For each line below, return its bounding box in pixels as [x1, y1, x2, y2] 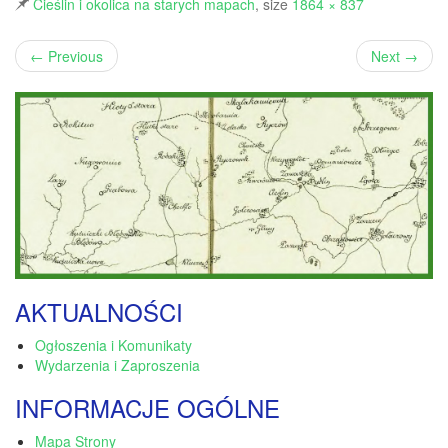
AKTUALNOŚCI [15, 294, 183, 330]
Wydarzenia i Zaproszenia [35, 355, 200, 376]
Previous [44, 46, 103, 66]
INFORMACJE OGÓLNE [15, 390, 280, 426]
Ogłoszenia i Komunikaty [35, 335, 192, 356]
